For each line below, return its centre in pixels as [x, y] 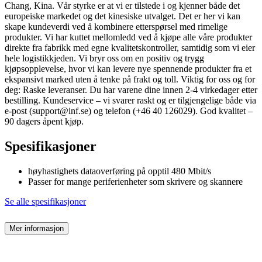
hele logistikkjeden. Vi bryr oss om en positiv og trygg [104, 58]
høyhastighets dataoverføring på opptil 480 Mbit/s [120, 171]
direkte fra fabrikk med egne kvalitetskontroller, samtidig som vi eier [130, 48]
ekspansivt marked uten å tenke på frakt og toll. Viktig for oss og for [130, 80]
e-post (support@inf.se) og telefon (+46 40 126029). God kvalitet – [129, 111]
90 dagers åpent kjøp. [44, 122]
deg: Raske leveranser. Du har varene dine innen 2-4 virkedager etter [131, 90]
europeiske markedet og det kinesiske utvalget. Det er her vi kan [123, 16]
